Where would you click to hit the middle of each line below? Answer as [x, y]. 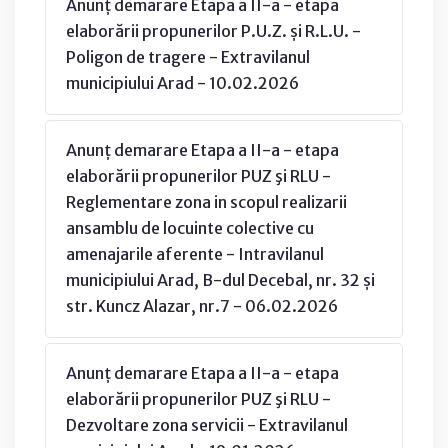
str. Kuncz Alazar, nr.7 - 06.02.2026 [202, 305]
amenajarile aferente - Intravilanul [195, 253]
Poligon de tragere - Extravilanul [188, 56]
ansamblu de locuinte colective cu [190, 227]
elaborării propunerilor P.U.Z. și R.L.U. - [213, 30]
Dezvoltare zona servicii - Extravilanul [207, 424]
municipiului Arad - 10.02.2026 [182, 82]
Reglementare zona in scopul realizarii [206, 201]
